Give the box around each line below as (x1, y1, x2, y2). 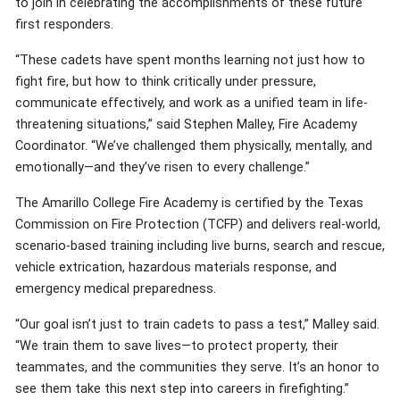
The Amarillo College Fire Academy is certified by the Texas (15, 195, 363, 211)
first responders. (15, 16, 113, 32)
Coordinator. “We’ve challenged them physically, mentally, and (15, 137, 372, 154)
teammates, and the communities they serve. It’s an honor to (15, 359, 379, 375)
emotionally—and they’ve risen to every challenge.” (15, 159, 310, 175)
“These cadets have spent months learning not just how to (15, 52, 365, 68)
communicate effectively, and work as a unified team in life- (15, 95, 368, 111)
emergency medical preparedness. (15, 280, 216, 296)
